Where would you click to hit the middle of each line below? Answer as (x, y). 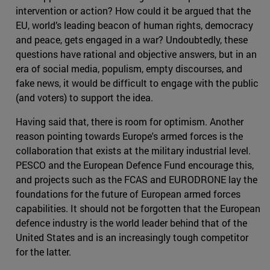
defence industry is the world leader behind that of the (131, 223)
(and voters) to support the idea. (84, 98)
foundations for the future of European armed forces (128, 194)
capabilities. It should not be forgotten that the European (138, 209)
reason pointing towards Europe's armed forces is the (129, 136)
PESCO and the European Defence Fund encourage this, (135, 165)
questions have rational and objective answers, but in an (136, 54)
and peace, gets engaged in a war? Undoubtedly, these (132, 40)
